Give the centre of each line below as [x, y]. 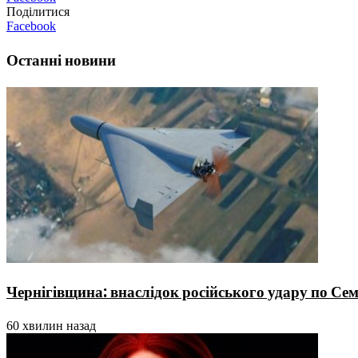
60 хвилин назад [51, 326]
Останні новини [61, 60]
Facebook [31, 26]
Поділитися [38, 12]
